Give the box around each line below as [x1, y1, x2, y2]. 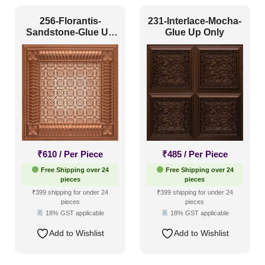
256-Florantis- [39, 16, 101, 27]
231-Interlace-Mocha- [148, 16, 242, 27]
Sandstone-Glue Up [26, 27, 115, 38]
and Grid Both [38, 38, 102, 49]
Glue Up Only [165, 27, 225, 38]
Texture [49, 9, 80, 20]
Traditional [49, 30, 91, 40]
